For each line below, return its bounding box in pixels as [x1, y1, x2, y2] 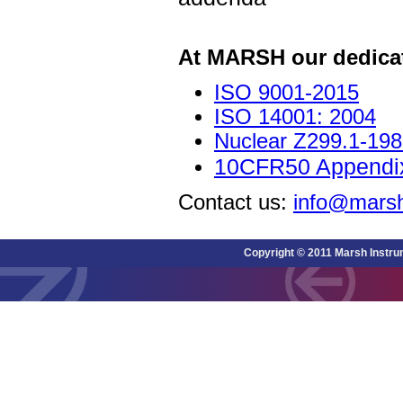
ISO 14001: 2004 [214, 105, 376, 129]
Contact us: [178, 191, 293, 214]
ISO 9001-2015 [214, 81, 359, 104]
